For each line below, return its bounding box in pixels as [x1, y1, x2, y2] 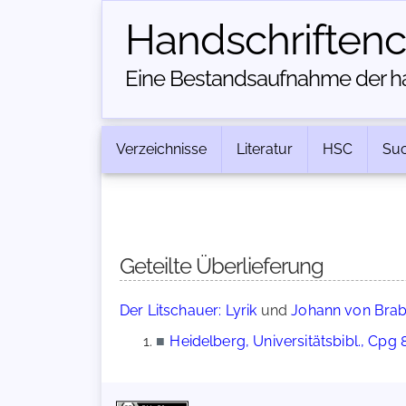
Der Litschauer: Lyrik [120, 302, 257, 319]
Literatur [237, 140, 293, 158]
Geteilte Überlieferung [120, 253, 324, 279]
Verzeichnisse [116, 140, 207, 158]
